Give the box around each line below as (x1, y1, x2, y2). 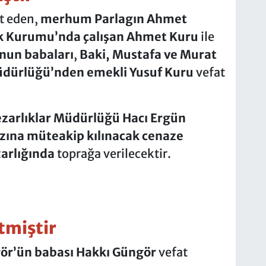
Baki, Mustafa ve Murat (79, 47, 217, 62)
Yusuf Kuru (129, 65, 194, 80)
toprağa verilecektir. (54, 146, 171, 161)
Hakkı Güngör (75, 244, 156, 259)
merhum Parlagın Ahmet (40, 11, 187, 27)
